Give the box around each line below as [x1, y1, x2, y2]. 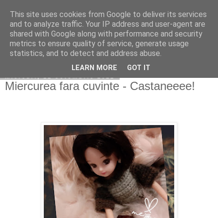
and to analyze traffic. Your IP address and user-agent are [10, 19, 205, 29]
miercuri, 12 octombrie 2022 [5, 73, 115, 79]
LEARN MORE [72, 64, 117, 73]
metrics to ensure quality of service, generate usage [10, 39, 189, 48]
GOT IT [127, 64, 150, 73]
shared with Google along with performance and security [10, 29, 202, 38]
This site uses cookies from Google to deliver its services [10, 10, 207, 19]
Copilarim [5, 19, 76, 38]
